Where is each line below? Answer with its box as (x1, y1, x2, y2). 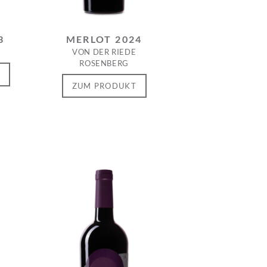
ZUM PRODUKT (72, 80, 136, 91)
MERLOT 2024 (66, 34, 142, 45)
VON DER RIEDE (72, 47, 136, 57)
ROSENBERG (79, 58, 129, 68)
